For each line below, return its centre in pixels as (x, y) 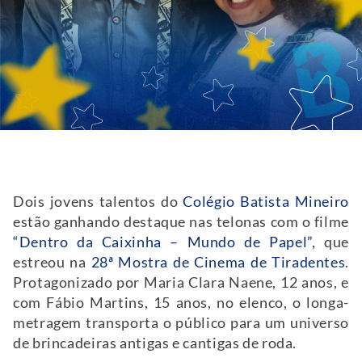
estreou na (52, 262)
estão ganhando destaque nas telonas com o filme (181, 221)
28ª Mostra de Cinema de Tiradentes (218, 262)
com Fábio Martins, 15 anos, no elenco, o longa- (181, 302)
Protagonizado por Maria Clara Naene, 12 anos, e (181, 282)
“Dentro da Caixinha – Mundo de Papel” (162, 242)
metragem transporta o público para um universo (181, 322)
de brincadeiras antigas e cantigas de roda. (155, 343)
